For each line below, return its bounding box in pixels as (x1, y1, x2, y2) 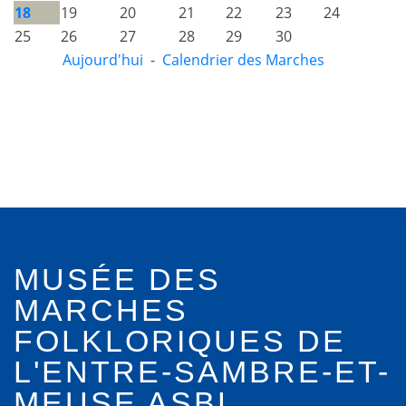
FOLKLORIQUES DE (14, 324, 346, 358)
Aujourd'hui (63, 50, 143, 70)
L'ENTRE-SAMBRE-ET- (14, 354, 391, 389)
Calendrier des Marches (162, 50, 324, 70)
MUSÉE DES (14, 262, 221, 296)
